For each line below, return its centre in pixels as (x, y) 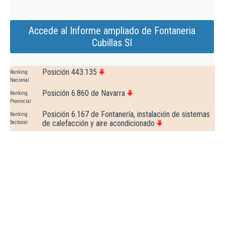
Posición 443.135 (70, 72)
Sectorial (19, 123)
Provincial (21, 101)
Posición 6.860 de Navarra (84, 93)
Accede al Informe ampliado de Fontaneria (112, 31)
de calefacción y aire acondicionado (98, 124)
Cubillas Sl (112, 43)
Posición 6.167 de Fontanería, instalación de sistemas (126, 115)
